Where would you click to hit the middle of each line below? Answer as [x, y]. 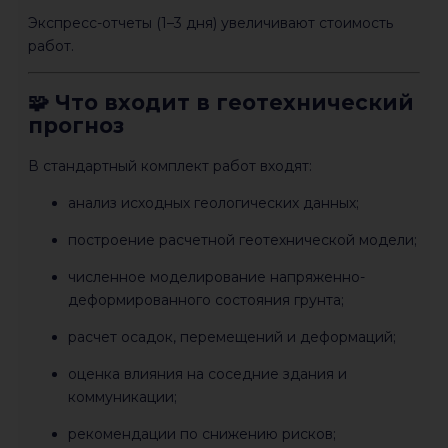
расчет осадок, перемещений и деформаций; [232, 336]
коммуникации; [122, 396]
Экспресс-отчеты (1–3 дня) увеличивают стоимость [210, 22]
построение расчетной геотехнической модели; [242, 239]
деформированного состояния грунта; [206, 299]
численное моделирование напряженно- [216, 276]
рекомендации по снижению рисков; [202, 433]
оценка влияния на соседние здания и [207, 373]
